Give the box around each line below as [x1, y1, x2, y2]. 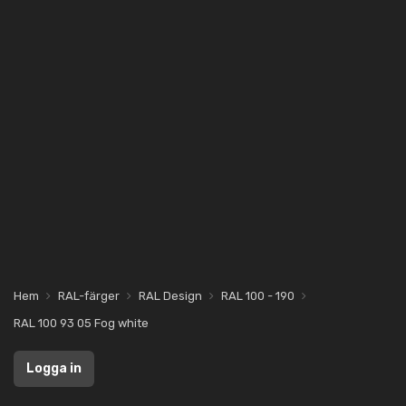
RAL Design [139, 289, 202, 303]
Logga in [26, 361, 82, 376]
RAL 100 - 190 [221, 289, 295, 303]
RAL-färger [58, 289, 120, 303]
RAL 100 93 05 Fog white [14, 316, 149, 330]
